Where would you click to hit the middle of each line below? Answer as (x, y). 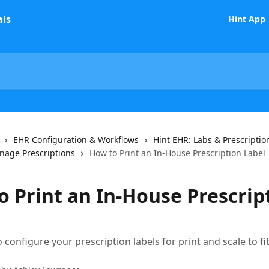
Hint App (247, 19)
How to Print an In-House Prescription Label (177, 153)
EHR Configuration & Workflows (76, 140)
